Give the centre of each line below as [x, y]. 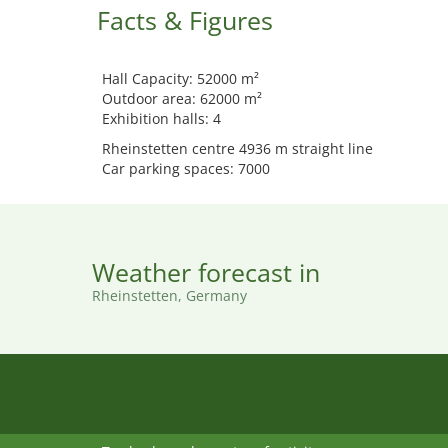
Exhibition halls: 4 [161, 118]
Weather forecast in [206, 272]
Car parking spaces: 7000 [186, 168]
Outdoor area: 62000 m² [182, 98]
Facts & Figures [185, 20]
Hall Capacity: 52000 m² [180, 78]
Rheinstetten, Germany [169, 295]
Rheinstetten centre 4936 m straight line [237, 148]
